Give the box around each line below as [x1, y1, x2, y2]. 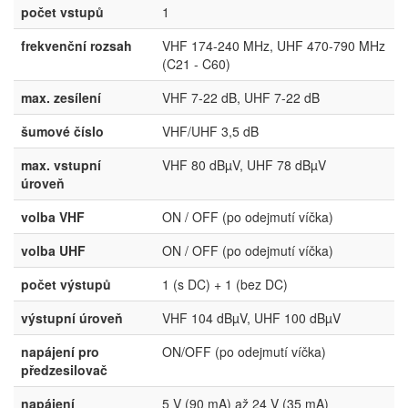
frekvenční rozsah [21, 36, 132, 55]
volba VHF [21, 208, 85, 226]
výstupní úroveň [21, 309, 123, 327]
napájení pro [21, 342, 99, 361]
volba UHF [21, 241, 86, 260]
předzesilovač [21, 361, 107, 379]
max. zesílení [21, 88, 101, 107]
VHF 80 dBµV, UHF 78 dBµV [162, 156, 326, 174]
